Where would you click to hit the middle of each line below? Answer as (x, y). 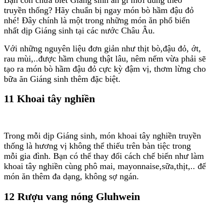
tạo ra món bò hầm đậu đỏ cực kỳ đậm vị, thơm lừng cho (105, 69)
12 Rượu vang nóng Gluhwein (72, 196)
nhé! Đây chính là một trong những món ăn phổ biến (97, 20)
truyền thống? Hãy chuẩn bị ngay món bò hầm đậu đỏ (99, 10)
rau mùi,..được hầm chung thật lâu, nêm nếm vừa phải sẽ (105, 58)
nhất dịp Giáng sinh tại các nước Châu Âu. (79, 30)
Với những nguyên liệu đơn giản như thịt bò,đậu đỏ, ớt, (102, 48)
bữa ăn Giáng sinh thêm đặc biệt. (62, 79)
